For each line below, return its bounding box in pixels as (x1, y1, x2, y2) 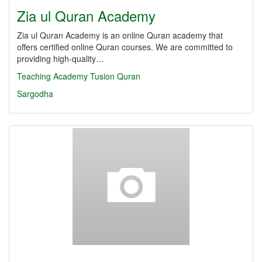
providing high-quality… (17, 53, 104, 64)
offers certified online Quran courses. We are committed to (17, 41, 233, 53)
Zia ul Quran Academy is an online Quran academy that (17, 29, 223, 41)
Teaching (17, 70, 51, 82)
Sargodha (17, 88, 53, 99)
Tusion (90, 70, 115, 82)
